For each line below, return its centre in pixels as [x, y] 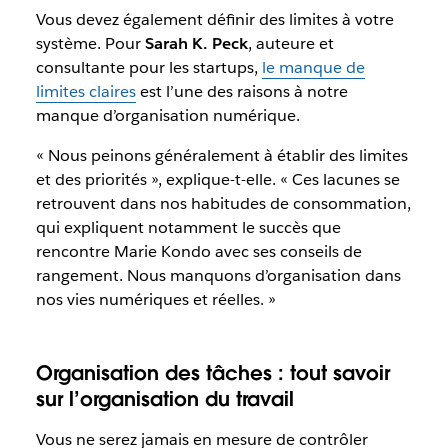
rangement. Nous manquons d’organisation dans [218, 275]
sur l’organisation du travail [164, 399]
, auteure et [290, 43]
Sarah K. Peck [196, 43]
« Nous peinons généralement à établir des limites [221, 155]
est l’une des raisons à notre [241, 91]
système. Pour [90, 43]
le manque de [313, 67]
